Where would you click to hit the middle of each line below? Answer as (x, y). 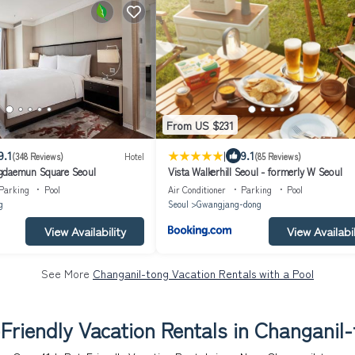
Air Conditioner (197, 190)
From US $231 (200, 125)
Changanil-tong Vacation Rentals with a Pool (203, 274)
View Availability (85, 231)
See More (67, 274)
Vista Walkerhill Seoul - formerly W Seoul (255, 172)
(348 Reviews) (37, 156)
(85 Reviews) (278, 156)
